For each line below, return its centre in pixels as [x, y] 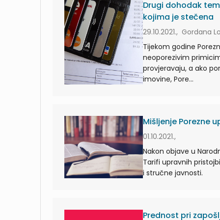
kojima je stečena [178, 17]
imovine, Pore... [168, 79]
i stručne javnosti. [173, 173]
